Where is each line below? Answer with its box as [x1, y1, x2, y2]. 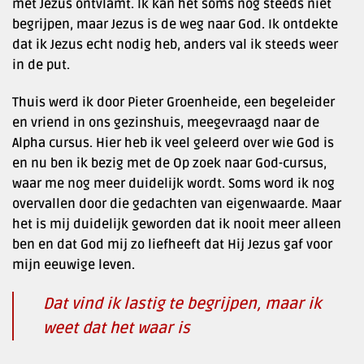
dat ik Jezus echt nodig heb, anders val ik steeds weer [12, 36, 338, 53]
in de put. [12, 56, 70, 73]
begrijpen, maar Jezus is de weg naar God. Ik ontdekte [12, 15, 338, 32]
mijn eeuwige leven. [12, 256, 135, 273]
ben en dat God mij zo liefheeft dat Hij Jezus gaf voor [12, 236, 332, 253]
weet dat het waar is [43, 318, 190, 339]
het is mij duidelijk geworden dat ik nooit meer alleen [12, 215, 341, 232]
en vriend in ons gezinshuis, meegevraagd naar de [12, 114, 319, 131]
